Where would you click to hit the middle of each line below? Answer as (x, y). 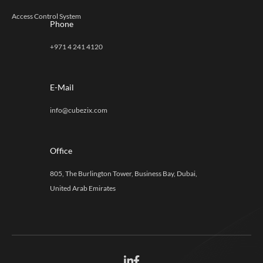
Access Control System (46, 16)
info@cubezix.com (79, 110)
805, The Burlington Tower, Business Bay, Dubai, (124, 173)
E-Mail (62, 87)
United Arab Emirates (83, 188)
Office (61, 150)
